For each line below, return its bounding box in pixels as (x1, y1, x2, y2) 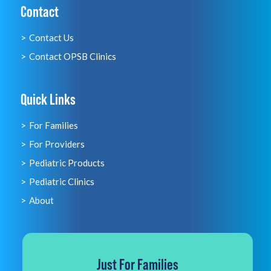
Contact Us (28, 32, 74, 44)
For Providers (28, 139, 85, 150)
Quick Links (20, 90, 76, 108)
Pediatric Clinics (28, 176, 94, 188)
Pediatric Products (28, 157, 105, 169)
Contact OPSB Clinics (28, 51, 116, 62)
